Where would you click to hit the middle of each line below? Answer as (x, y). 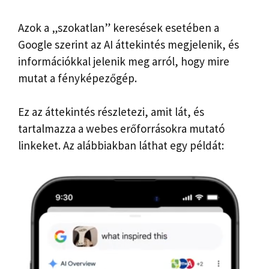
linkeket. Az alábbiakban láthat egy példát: (121, 146)
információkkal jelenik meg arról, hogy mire (124, 61)
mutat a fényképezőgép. (77, 78)
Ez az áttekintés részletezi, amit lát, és (111, 112)
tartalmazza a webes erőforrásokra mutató (121, 129)
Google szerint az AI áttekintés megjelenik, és (128, 44)
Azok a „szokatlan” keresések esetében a (119, 27)
